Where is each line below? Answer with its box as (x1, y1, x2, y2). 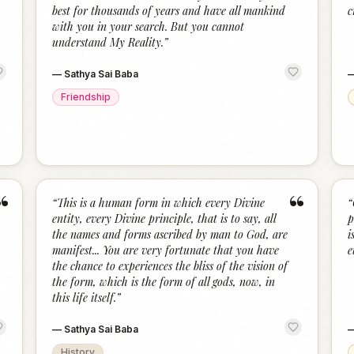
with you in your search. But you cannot (52, 19, 245, 34)
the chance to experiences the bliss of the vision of (52, 258, 288, 273)
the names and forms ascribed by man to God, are (52, 227, 288, 242)
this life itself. (52, 290, 117, 305)
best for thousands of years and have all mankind (52, 3, 286, 18)
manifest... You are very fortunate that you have (52, 243, 280, 258)
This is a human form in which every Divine (57, 195, 265, 210)
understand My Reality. (52, 35, 164, 50)
